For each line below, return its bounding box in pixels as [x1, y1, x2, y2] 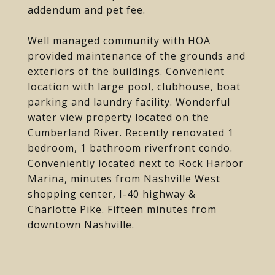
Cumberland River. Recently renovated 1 [28, 126, 234, 139]
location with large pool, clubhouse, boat [28, 80, 241, 93]
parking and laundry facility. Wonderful [28, 95, 230, 109]
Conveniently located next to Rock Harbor [28, 157, 244, 170]
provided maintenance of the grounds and [28, 49, 246, 63]
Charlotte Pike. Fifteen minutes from [28, 203, 217, 216]
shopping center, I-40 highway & [28, 187, 196, 201]
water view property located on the [28, 110, 209, 124]
